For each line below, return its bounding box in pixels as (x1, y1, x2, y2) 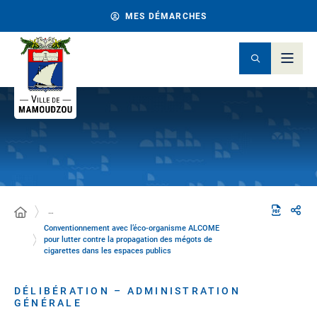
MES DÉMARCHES (125, 11, 207, 21)
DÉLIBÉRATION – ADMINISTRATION (14, 285, 241, 296)
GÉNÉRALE (14, 297, 82, 309)
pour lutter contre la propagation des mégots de (43, 235, 212, 244)
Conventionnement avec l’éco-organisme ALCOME (43, 224, 219, 233)
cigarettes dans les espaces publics (43, 246, 171, 255)
